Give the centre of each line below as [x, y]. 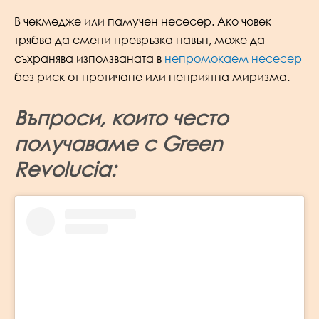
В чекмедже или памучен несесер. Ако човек [143, 22]
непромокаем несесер [233, 59]
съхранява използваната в [89, 59]
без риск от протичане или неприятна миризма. [152, 77]
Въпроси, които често [121, 117]
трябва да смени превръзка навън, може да [140, 40]
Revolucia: [151, 168]
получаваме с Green [118, 143]
